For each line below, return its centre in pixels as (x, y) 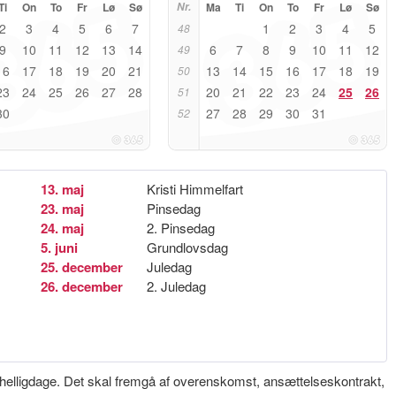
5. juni (59, 247)
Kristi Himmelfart (195, 189)
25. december (82, 267)
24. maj (62, 228)
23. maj (62, 209)
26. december (82, 286)
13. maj (62, 189)
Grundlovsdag (187, 247)
